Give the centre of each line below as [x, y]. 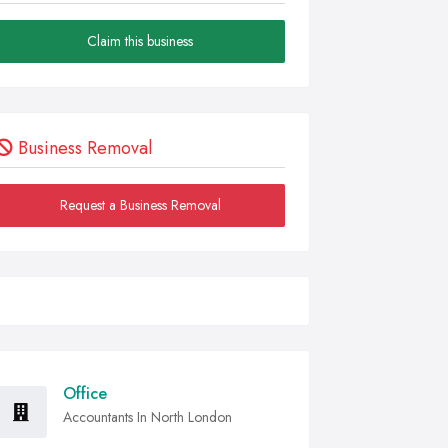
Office [85, 393]
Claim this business [140, 41]
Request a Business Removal [140, 205]
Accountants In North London [147, 417]
